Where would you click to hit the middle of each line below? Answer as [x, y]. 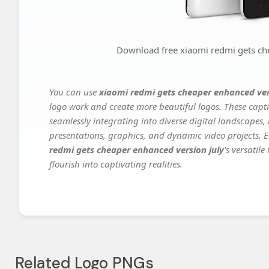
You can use [74, 92]
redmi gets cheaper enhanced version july [137, 150]
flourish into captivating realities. [116, 164]
